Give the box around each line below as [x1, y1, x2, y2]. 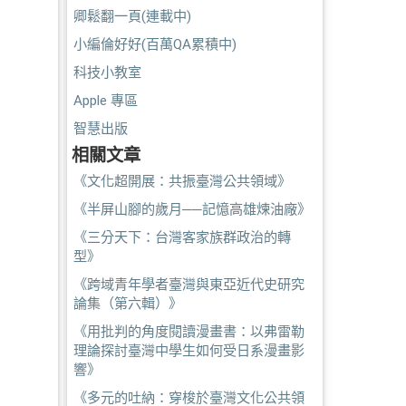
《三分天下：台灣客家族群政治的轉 [72, 229, 291, 246]
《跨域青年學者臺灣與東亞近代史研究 [72, 276, 304, 293]
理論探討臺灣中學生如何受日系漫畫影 [72, 343, 304, 359]
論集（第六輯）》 [72, 295, 182, 312]
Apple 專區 [72, 92, 138, 109]
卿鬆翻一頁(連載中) [72, 8, 191, 24]
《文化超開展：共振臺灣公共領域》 [72, 173, 291, 189]
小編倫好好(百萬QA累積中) [72, 36, 237, 53]
